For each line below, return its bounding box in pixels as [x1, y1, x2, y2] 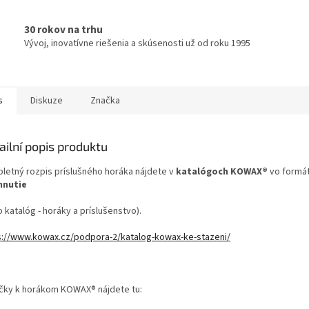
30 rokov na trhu [24, 21, 103, 37]
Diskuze [30, 94, 63, 108]
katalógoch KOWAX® [176, 165, 268, 179]
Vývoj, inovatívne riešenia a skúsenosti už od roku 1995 [24, 36, 250, 50]
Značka [90, 94, 120, 108]
